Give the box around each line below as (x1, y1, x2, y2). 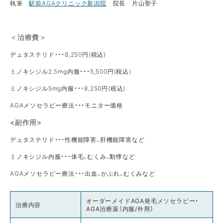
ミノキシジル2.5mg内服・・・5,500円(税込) (10, 67, 131, 76)
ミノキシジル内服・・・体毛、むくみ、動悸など (10, 152, 135, 161)
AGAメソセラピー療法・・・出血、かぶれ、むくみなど (10, 169, 155, 178)
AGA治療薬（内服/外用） (86, 204, 154, 214)
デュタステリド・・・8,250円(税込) (10, 50, 107, 59)
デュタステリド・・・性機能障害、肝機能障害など (10, 135, 145, 144)
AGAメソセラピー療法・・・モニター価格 (10, 101, 123, 110)
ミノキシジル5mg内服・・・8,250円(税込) (10, 84, 126, 93)
